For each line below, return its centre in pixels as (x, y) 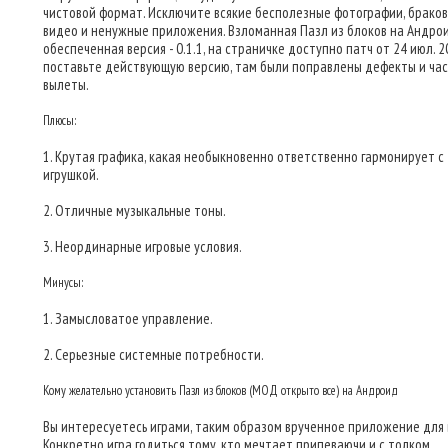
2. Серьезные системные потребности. (153, 354)
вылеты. (66, 84)
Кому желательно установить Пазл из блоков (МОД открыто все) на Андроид (220, 390)
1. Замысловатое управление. (128, 318)
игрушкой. (71, 174)
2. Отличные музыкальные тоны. (134, 210)
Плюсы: (59, 120)
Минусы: (63, 282)
